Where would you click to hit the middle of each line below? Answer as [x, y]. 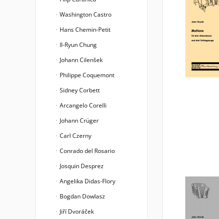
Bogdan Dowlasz [82, 196]
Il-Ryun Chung [77, 45]
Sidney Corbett [79, 90]
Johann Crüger [78, 120]
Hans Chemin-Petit [84, 30]
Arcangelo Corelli [82, 105]
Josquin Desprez [81, 166]
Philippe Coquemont [86, 75]
